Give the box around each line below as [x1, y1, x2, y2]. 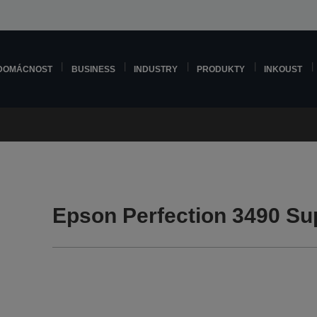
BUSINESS [71, 64, 115, 74]
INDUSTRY [134, 64, 178, 74]
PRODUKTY [197, 64, 246, 74]
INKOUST [264, 64, 303, 74]
